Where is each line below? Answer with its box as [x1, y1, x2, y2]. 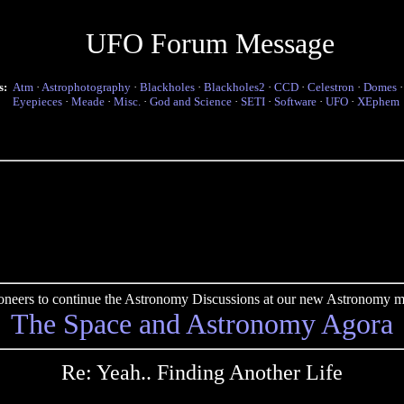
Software [274, 95, 317, 108]
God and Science [150, 95, 232, 108]
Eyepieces [13, 95, 62, 108]
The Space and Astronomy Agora [11, 308, 393, 340]
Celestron [308, 80, 354, 94]
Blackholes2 [204, 80, 265, 94]
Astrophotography [41, 80, 131, 94]
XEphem [357, 95, 399, 108]
